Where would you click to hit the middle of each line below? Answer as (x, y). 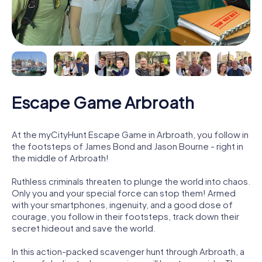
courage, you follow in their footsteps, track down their (125, 216)
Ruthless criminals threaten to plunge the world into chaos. (131, 181)
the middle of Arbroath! (60, 157)
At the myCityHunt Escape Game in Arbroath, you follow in (130, 134)
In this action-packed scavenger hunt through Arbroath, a (128, 251)
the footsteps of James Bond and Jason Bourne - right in (127, 146)
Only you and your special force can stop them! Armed (124, 192)
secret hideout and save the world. (84, 227)
